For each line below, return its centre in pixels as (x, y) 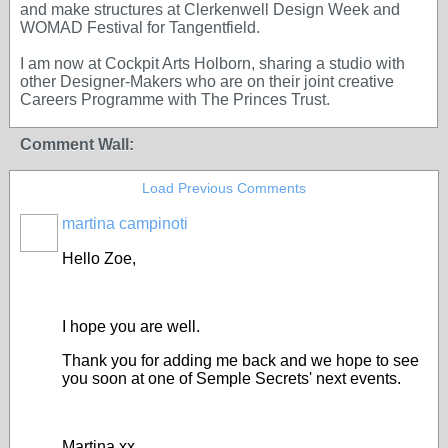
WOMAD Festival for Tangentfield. (140, 27)
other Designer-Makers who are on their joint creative (207, 81)
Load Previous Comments (224, 188)
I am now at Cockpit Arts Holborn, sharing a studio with (212, 63)
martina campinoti (125, 223)
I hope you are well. (131, 326)
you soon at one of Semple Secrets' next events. (233, 378)
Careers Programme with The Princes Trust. (175, 99)
